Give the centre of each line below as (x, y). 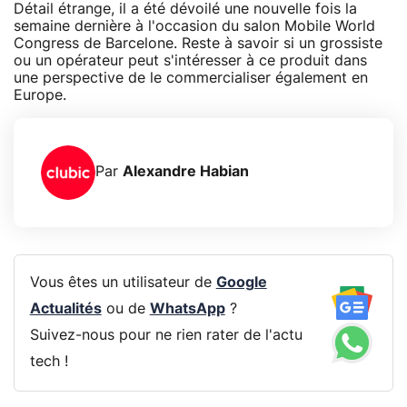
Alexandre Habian (186, 172)
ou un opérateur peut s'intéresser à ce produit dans (190, 60)
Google (241, 283)
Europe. (40, 95)
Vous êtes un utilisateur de (123, 283)
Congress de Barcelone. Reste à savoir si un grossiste (198, 43)
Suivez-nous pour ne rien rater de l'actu (166, 336)
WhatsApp (187, 309)
